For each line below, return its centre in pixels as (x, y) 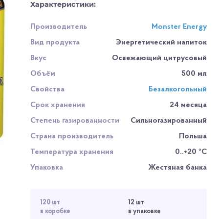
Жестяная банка (177, 168)
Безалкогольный (177, 89)
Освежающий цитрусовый (159, 58)
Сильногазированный (168, 121)
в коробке (55, 212)
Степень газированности (75, 121)
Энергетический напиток (161, 43)
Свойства (48, 89)
